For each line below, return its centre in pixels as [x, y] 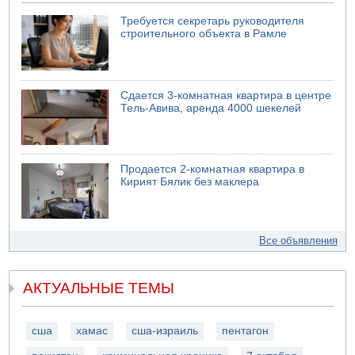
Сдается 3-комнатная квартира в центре [226, 95]
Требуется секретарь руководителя [213, 21]
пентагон [246, 330]
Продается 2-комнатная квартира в [213, 170]
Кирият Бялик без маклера [190, 182]
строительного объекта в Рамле [204, 34]
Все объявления [298, 241]
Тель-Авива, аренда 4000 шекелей [211, 108]
